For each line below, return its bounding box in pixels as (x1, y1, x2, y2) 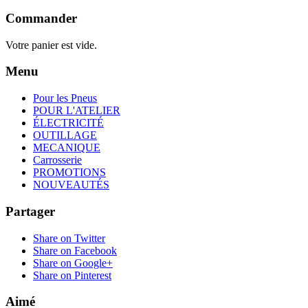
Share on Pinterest (33, 269, 111, 281)
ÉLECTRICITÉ (33, 117, 104, 129)
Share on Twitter (33, 232, 105, 244)
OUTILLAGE (33, 129, 97, 142)
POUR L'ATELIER (33, 104, 120, 117)
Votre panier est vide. (5, 38, 97, 51)
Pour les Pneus (33, 92, 97, 104)
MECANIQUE (33, 142, 100, 154)
